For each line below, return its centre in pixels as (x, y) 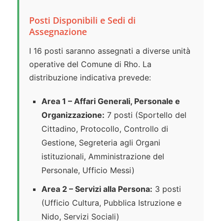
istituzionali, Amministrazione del (103, 157)
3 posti (167, 189)
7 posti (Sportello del (146, 115)
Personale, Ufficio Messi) (88, 170)
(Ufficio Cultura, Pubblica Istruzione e (111, 203)
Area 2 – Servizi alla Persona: (97, 189)
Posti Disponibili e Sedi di (82, 20)
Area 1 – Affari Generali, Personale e (111, 101)
